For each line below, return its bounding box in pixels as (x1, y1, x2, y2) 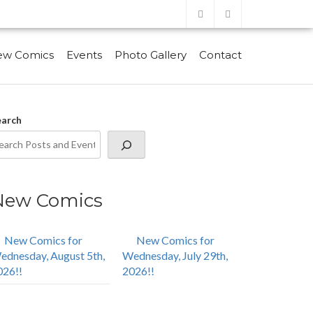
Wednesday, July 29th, (122, 248, 228, 262)
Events (66, 48, 102, 61)
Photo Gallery (115, 48, 187, 61)
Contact (199, 48, 242, 61)
